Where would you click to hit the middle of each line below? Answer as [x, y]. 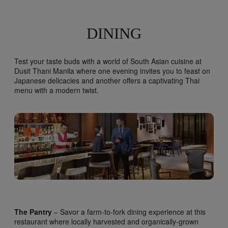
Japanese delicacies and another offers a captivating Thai [107, 81]
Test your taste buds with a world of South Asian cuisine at [108, 61]
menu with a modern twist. [56, 90]
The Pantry [34, 211]
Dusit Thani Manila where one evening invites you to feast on [112, 71]
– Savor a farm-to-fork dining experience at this [130, 211]
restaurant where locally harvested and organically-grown [106, 221]
